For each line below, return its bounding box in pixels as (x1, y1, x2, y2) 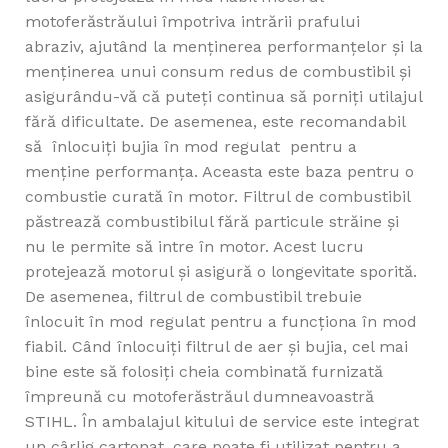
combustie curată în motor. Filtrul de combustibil (25, 187, 410, 207)
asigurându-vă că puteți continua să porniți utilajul (25, 87, 422, 107)
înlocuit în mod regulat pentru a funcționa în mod (25, 312, 417, 332)
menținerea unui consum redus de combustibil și (25, 62, 411, 82)
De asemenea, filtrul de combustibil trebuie (25, 287, 362, 307)
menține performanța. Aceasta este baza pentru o (25, 162, 414, 182)
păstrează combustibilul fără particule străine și (25, 212, 399, 232)
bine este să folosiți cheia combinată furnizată (25, 362, 383, 382)
